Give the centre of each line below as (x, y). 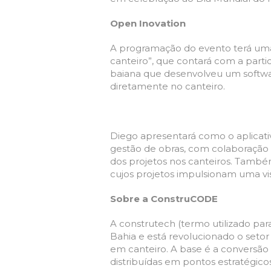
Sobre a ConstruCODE (164, 199)
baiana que (137, 73)
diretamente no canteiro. (168, 86)
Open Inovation (148, 23)
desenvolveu (193, 73)
